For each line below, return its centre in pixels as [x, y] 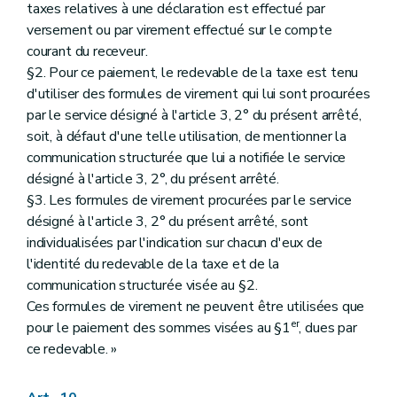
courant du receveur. [87, 52]
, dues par [328, 328]
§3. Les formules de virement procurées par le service [189, 201]
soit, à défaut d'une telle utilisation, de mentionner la [187, 137]
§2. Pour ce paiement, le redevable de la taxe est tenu [193, 73]
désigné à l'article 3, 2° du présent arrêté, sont [168, 222]
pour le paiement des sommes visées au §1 [159, 328]
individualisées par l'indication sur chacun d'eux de [175, 243]
